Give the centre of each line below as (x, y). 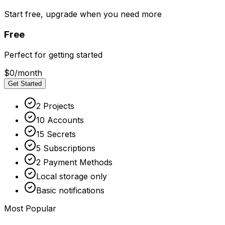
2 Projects (55, 106)
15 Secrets (56, 134)
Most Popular (30, 208)
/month (28, 73)
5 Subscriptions (66, 148)
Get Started (25, 83)
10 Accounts (60, 120)
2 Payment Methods (74, 162)
